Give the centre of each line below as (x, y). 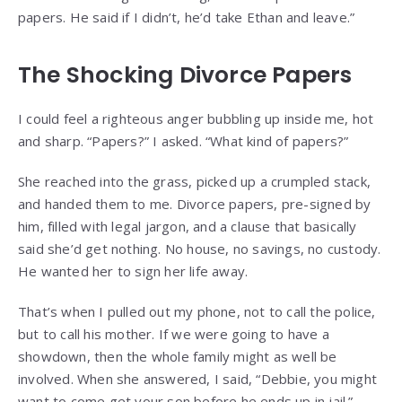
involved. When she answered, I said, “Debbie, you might (198, 378)
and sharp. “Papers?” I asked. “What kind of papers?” (184, 140)
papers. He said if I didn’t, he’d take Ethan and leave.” (187, 17)
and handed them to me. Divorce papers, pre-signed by (195, 203)
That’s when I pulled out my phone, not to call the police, (197, 311)
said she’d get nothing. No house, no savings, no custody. (200, 248)
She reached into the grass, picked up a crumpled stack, (195, 181)
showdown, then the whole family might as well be (178, 356)
